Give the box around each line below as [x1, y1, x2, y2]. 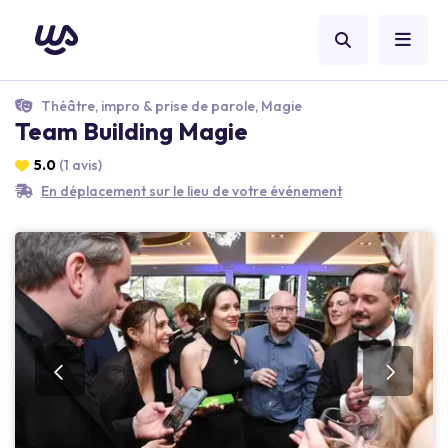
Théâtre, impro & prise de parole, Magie [38, 97, 302, 115]
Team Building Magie [15, 116, 248, 146]
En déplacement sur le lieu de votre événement [41, 182, 342, 200]
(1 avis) [59, 156, 102, 174]
